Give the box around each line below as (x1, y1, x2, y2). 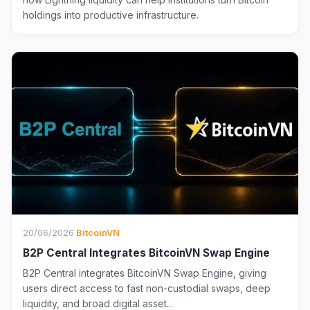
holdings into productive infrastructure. (23, 9, 199, 21)
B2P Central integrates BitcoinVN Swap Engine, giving (23, 266, 266, 279)
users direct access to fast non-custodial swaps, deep (23, 282, 271, 294)
